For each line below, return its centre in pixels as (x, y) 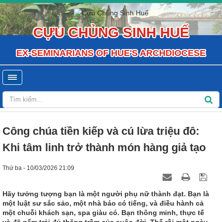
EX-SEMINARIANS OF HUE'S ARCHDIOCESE (111, 53)
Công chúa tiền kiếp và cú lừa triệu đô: (101, 131)
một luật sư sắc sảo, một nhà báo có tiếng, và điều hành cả (103, 203)
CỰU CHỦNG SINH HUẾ (111, 32)
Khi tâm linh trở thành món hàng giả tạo (104, 147)
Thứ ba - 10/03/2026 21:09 (38, 168)
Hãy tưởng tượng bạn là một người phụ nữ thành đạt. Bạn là (106, 194)
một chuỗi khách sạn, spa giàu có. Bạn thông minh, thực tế (103, 212)
